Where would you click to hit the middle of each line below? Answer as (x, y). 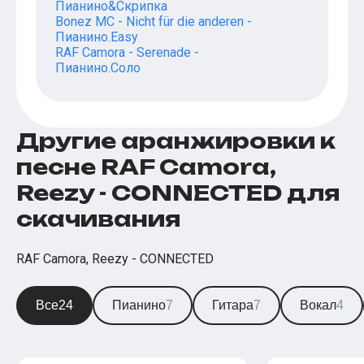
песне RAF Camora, (146, 167)
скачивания (98, 219)
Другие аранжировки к (176, 141)
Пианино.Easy (97, 37)
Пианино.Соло (98, 68)
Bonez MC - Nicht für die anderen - (154, 22)
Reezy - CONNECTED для (178, 193)
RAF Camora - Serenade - (127, 53)
